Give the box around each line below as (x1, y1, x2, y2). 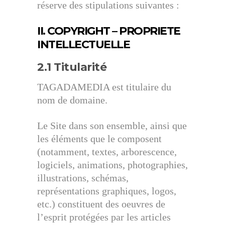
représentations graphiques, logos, (37, 185, 176, 196)
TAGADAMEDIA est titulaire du (37, 81, 171, 92)
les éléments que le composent (37, 133, 162, 144)
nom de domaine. (37, 94, 107, 105)
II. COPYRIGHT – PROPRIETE (37, 24, 180, 38)
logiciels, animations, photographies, (37, 159, 188, 170)
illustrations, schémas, (37, 172, 129, 183)
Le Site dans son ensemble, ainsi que (37, 120, 187, 131)
